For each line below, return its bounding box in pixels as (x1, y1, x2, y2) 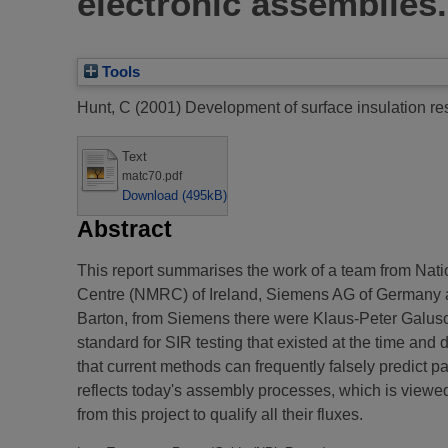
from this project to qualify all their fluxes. (77, 405, 363, 423)
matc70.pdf (122, 169, 182, 182)
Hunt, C (77, 98, 131, 116)
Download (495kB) (122, 187, 227, 203)
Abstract (77, 215, 172, 242)
